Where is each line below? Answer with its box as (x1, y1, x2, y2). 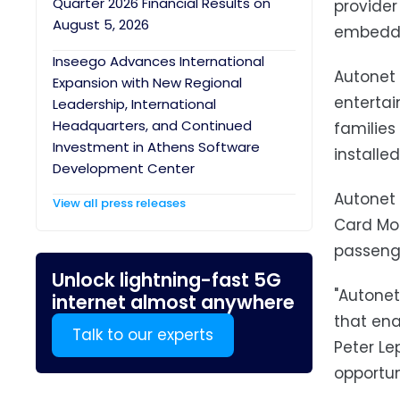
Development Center (53, 159, 195, 178)
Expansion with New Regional (53, 73, 242, 92)
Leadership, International (53, 95, 216, 113)
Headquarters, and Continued (53, 116, 252, 135)
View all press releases (53, 195, 186, 212)
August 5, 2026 (53, 15, 149, 34)
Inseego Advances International (53, 52, 264, 71)
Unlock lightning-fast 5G (52, 267, 281, 293)
